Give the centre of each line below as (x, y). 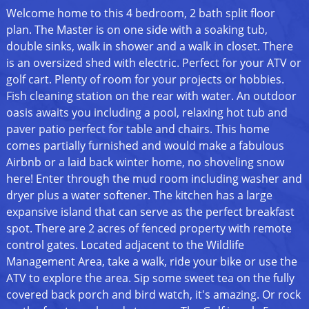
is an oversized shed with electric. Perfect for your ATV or (153, 63)
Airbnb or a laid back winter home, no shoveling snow (145, 162)
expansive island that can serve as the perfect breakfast (150, 212)
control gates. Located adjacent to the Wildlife (125, 245)
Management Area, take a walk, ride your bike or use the (151, 262)
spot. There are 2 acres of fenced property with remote (149, 229)
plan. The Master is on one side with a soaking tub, (137, 30)
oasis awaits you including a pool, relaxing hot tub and (147, 113)
